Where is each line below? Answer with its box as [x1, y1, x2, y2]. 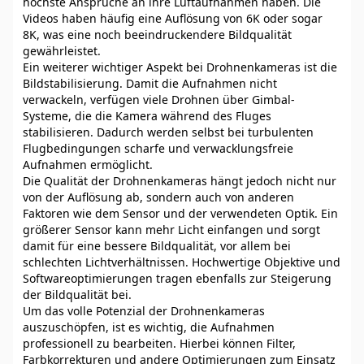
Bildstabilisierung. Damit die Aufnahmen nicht [23, 76, 277, 91]
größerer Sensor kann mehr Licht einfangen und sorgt [23, 222, 320, 237]
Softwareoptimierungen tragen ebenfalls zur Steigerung [23, 271, 331, 286]
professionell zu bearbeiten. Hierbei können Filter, [23, 336, 296, 351]
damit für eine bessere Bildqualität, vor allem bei [23, 238, 291, 253]
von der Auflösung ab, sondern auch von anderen [23, 189, 294, 205]
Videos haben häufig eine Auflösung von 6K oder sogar [23, 11, 323, 26]
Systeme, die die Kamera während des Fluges [23, 108, 271, 123]
